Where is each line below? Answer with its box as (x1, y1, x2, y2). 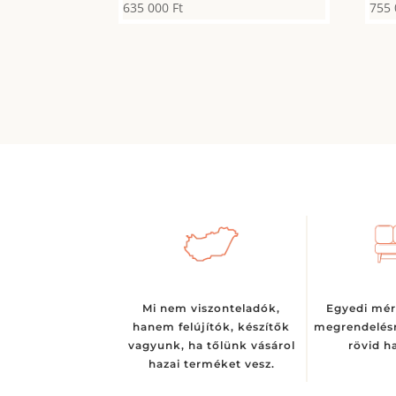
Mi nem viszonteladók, (142, 301, 280, 315)
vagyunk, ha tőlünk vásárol (127, 338, 295, 352)
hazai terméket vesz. (148, 356, 275, 370)
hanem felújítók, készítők (133, 319, 290, 333)
